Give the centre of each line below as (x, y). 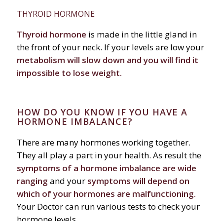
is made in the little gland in (141, 34)
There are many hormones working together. (103, 142)
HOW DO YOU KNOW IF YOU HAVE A (102, 112)
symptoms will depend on (138, 181)
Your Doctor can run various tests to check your (108, 206)
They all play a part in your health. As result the (109, 155)
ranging (32, 181)
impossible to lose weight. (69, 73)
